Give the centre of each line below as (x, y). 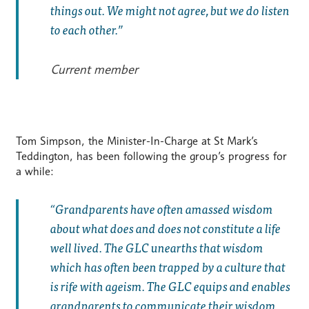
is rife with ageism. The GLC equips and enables (170, 286)
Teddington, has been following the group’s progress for (151, 157)
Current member (94, 69)
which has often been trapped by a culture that (168, 267)
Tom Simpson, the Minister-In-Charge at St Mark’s (137, 141)
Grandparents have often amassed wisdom (164, 209)
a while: (34, 172)
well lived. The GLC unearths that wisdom (157, 248)
